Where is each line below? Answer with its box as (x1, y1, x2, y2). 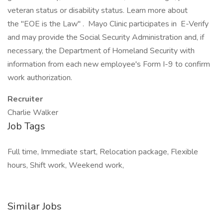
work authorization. (7, 72, 72, 83)
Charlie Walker (7, 107, 58, 118)
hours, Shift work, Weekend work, (7, 160, 124, 171)
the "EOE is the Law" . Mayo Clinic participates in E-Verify (7, 18, 209, 29)
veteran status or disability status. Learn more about (7, 5, 188, 16)
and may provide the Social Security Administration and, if (7, 32, 204, 43)
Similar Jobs (7, 200, 62, 213)
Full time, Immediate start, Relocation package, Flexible (7, 146, 198, 157)
